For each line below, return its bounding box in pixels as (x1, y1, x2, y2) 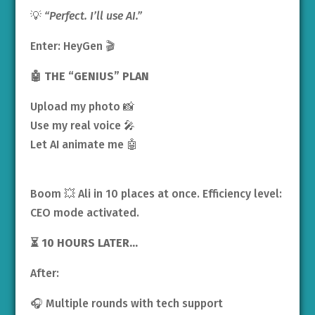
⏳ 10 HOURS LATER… (30, 236, 138, 250)
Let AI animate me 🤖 (30, 138, 138, 152)
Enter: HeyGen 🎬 (30, 39, 115, 53)
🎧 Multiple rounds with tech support (30, 297, 223, 311)
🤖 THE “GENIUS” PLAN (30, 70, 149, 84)
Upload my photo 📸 (30, 100, 134, 114)
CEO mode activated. (30, 206, 139, 220)
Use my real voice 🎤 (30, 119, 135, 133)
